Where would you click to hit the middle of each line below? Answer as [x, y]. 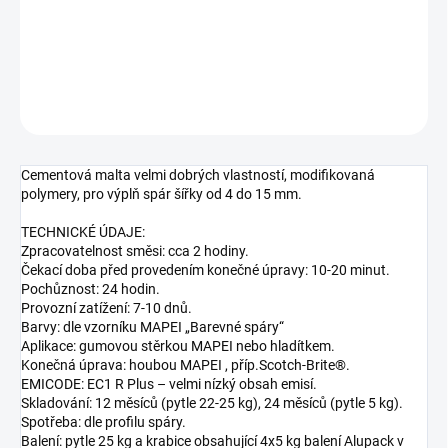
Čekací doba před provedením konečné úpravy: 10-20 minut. [205, 270]
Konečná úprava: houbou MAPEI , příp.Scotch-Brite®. [185, 365]
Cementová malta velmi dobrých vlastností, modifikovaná [198, 175]
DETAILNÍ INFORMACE [82, 61]
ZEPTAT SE [301, 110]
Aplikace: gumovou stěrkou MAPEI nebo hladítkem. [178, 346]
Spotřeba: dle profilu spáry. [103, 422]
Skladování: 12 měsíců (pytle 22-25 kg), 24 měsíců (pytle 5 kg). [212, 403]
